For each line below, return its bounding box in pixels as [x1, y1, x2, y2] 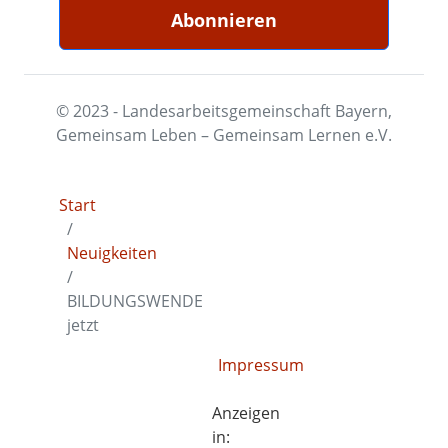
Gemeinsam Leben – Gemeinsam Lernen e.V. [56, 124, 392, 146]
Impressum [218, 354, 305, 376]
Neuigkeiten [67, 242, 158, 264]
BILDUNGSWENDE [67, 290, 204, 312]
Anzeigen [212, 402, 281, 424]
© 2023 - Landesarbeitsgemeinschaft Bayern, [56, 100, 392, 122]
